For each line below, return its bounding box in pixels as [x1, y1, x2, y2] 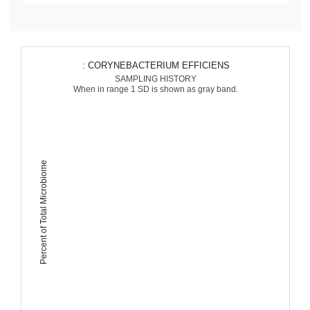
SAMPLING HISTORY [114, 74, 197, 84]
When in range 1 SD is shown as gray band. [73, 84, 238, 94]
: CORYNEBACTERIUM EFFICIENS [87, 60, 229, 71]
